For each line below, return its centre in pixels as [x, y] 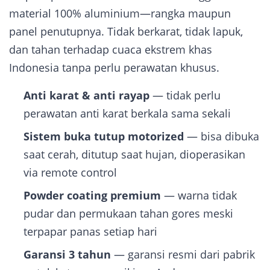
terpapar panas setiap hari [90, 231]
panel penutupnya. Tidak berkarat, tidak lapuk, [126, 31]
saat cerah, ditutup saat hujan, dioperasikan [134, 154]
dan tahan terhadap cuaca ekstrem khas [111, 49]
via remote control [70, 172]
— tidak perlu [185, 95]
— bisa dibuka [221, 136]
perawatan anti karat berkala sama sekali [127, 113]
